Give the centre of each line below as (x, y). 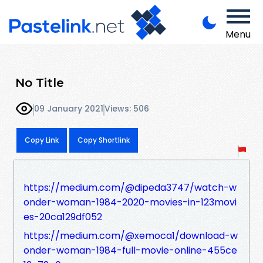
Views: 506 (127, 109)
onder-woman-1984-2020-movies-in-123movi (130, 202)
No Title (40, 82)
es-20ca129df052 (63, 217)
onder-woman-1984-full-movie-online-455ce (130, 250)
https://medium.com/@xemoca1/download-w (131, 235)
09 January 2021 (69, 109)
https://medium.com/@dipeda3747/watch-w (130, 187)
